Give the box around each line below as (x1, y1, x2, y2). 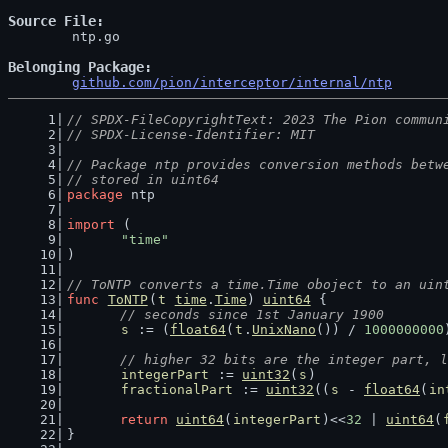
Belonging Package (8, 59, 144, 75)
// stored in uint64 (66, 172, 219, 187)
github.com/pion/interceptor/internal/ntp (72, 75, 392, 90)
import (66, 217, 115, 232)
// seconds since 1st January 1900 (120, 307, 384, 322)
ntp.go (8, 29, 72, 44)
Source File (8, 13, 96, 29)
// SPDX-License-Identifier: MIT (66, 127, 315, 142)
